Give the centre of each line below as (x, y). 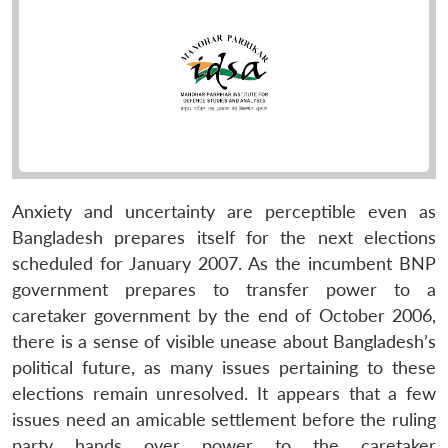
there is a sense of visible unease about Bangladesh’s (224, 341)
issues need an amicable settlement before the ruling (224, 419)
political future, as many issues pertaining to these (224, 367)
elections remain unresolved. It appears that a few (224, 393)
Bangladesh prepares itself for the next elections (224, 237)
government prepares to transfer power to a (224, 289)
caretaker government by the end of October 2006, (224, 315)
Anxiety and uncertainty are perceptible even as (224, 211)
